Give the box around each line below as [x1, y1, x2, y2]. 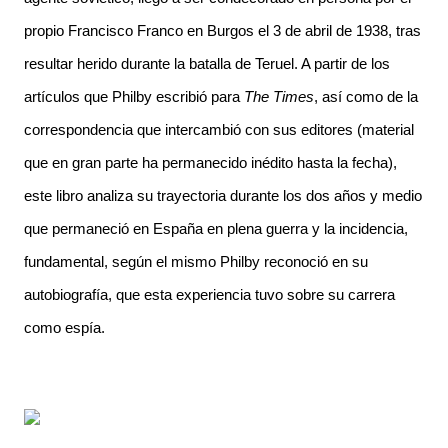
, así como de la [314, 88, 418, 105]
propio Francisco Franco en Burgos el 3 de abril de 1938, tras [24, 22, 421, 39]
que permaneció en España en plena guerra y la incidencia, [24, 220, 408, 237]
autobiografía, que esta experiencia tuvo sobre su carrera [24, 286, 395, 303]
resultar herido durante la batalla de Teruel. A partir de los [24, 55, 390, 72]
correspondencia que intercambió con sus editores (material [24, 121, 414, 138]
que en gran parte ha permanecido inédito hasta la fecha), [24, 154, 397, 171]
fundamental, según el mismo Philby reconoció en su [24, 253, 368, 270]
